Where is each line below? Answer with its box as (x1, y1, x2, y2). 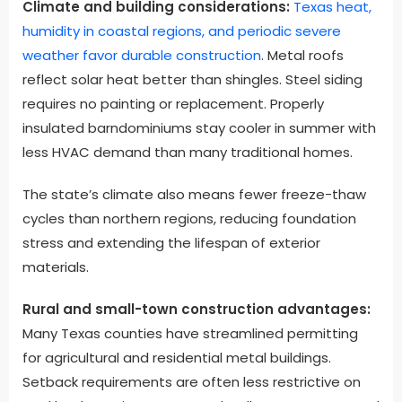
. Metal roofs (261, 46, 344, 66)
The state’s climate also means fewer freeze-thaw (22, 185, 366, 205)
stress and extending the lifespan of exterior (22, 233, 320, 253)
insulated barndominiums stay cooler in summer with (22, 118, 376, 138)
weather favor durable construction (22, 46, 261, 66)
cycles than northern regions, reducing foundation (22, 209, 356, 229)
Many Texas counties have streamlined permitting (22, 324, 358, 344)
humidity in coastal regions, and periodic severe (22, 22, 341, 41)
